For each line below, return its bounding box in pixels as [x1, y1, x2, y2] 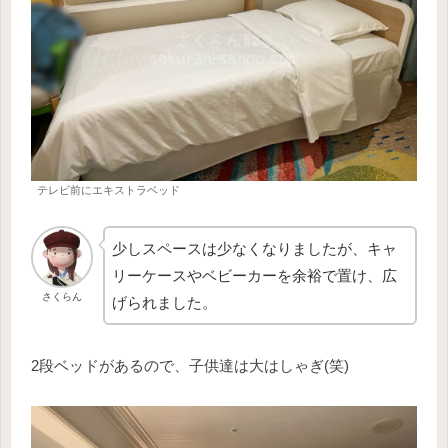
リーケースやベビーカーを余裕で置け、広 [111, 267, 397, 285]
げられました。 [111, 294, 217, 312]
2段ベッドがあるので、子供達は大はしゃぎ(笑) [31, 357, 349, 375]
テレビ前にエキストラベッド [37, 184, 180, 197]
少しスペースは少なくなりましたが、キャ [111, 240, 397, 258]
